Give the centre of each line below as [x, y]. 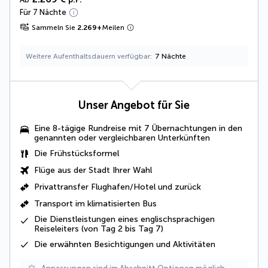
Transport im [61, 204]
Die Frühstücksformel [77, 153]
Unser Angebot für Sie [134, 105]
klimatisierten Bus [122, 204]
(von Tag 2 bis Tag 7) [121, 229]
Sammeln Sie [54, 28]
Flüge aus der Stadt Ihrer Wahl [93, 170]
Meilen [113, 28]
